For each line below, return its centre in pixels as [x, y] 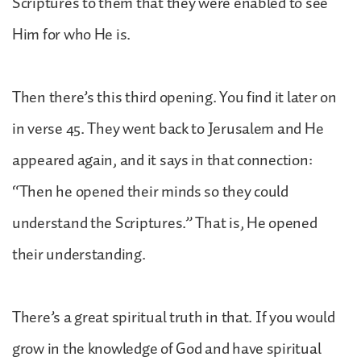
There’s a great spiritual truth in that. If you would [174, 317]
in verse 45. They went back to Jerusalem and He [168, 129]
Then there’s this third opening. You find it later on [174, 97]
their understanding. [79, 254]
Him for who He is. [72, 34]
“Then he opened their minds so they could [150, 191]
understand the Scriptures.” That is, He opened [165, 223]
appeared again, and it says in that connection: [162, 160]
